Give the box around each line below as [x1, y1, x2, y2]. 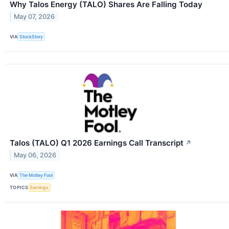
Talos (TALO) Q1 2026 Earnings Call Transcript [10, 138, 184, 148]
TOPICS [10, 185, 29, 191]
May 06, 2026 [14, 151, 57, 159]
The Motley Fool [19, 172, 53, 178]
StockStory [19, 34, 43, 40]
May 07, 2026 [14, 13, 55, 21]
